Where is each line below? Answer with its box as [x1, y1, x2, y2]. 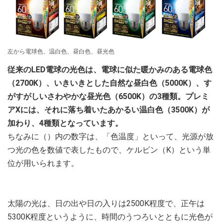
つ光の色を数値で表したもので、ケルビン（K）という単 [7, 145, 211, 155]
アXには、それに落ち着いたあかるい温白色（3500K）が [7, 105, 210, 114]
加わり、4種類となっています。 [7, 118, 123, 128]
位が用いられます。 [7, 158, 79, 168]
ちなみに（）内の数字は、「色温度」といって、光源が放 [7, 131, 214, 141]
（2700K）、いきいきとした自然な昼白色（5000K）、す [7, 78, 212, 88]
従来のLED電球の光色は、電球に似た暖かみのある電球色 [7, 64, 212, 74]
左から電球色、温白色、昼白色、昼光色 [7, 48, 114, 55]
